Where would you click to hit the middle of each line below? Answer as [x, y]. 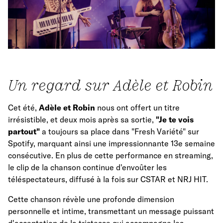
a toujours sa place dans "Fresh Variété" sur [119, 132]
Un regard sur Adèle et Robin [111, 85]
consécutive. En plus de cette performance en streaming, [111, 156]
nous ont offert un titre [137, 108]
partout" [24, 132]
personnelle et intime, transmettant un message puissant [111, 211]
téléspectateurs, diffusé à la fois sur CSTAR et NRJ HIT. [108, 179]
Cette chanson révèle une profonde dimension [91, 199]
